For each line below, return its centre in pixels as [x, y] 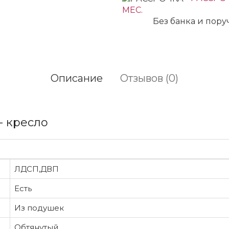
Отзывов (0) [149, 78]
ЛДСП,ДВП [37, 169]
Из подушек [39, 208]
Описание [77, 78]
